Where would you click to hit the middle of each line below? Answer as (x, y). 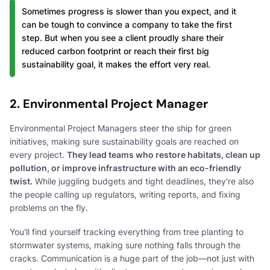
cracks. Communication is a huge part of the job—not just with (132, 258)
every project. (38, 154)
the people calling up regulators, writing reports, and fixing (125, 194)
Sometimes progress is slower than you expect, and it (129, 11)
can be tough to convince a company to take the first (127, 24)
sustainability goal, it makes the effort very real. (116, 64)
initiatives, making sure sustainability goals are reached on (124, 141)
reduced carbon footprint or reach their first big (115, 51)
